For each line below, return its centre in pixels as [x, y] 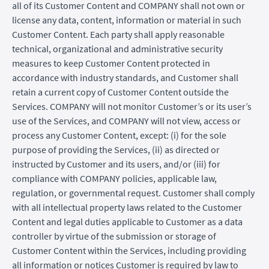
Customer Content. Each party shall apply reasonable [118, 34]
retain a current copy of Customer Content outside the [120, 92]
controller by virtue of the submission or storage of [114, 236]
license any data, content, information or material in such [127, 20]
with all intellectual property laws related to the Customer [127, 207]
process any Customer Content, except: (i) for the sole [119, 135]
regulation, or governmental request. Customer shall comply [133, 192]
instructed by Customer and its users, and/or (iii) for [116, 164]
